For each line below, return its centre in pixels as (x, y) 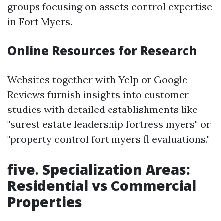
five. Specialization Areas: (99, 169)
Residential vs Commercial (102, 185)
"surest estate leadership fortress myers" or (109, 124)
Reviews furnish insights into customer (98, 94)
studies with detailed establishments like (103, 109)
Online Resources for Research (102, 51)
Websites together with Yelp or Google (97, 80)
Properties (45, 202)
